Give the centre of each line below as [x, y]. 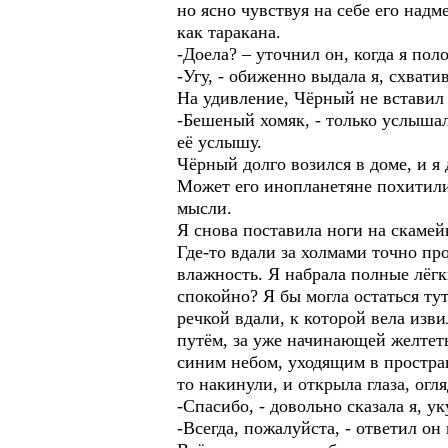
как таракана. [229, 32]
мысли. [204, 208]
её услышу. [219, 142]
